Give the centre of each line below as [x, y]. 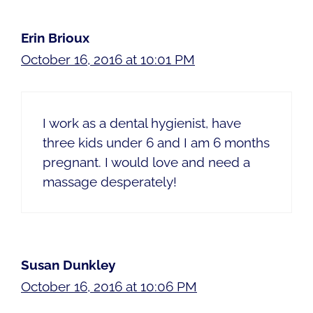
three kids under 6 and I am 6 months [156, 142]
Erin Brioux [55, 38]
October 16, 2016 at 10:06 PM [109, 286]
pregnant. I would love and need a [146, 162]
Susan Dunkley [68, 264]
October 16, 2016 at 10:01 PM [108, 60]
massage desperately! [110, 181]
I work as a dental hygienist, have [142, 123]
